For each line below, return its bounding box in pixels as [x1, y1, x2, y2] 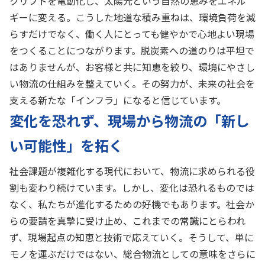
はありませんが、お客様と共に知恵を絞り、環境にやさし [9, 60, 255, 74]
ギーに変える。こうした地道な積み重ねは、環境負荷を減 [9, 10, 256, 24]
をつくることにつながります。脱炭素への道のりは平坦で [9, 43, 254, 57]
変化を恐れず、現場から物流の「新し [9, 110, 250, 131]
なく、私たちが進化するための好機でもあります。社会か [9, 197, 254, 211]
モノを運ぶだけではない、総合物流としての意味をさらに [9, 247, 256, 261]
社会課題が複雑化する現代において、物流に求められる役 [9, 164, 255, 178]
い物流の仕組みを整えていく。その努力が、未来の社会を [9, 76, 255, 91]
